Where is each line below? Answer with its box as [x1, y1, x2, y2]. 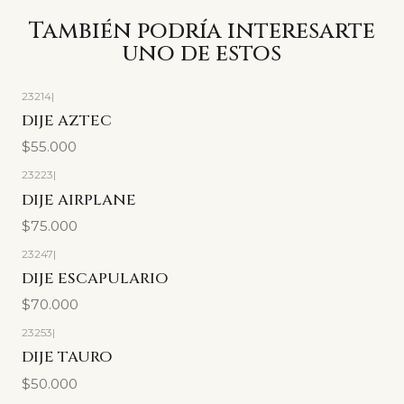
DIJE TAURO [22, 347, 112, 368]
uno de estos [123, 38, 281, 69]
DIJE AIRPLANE [22, 189, 136, 210]
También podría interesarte [29, 15, 375, 46]
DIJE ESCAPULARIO [22, 268, 168, 289]
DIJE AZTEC [22, 111, 112, 132]
